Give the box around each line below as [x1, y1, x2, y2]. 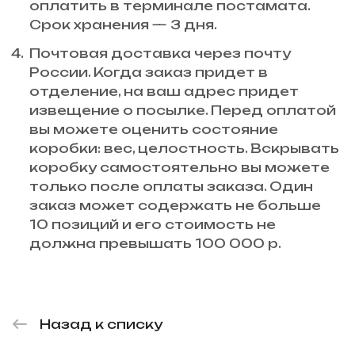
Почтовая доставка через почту [29, 44, 291, 61]
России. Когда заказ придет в [29, 63, 268, 80]
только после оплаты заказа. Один [29, 177, 313, 194]
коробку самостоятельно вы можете [29, 158, 330, 175]
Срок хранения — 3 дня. [29, 16, 217, 32]
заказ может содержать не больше [29, 197, 321, 213]
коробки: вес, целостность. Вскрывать [29, 139, 339, 156]
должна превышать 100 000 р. [29, 235, 281, 251]
